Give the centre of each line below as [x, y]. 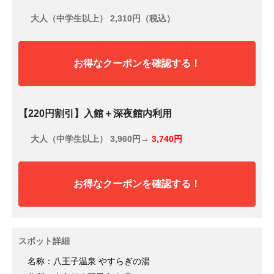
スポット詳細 [44, 241]
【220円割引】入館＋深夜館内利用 [95, 113]
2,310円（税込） [143, 18]
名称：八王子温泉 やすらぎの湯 [89, 261]
